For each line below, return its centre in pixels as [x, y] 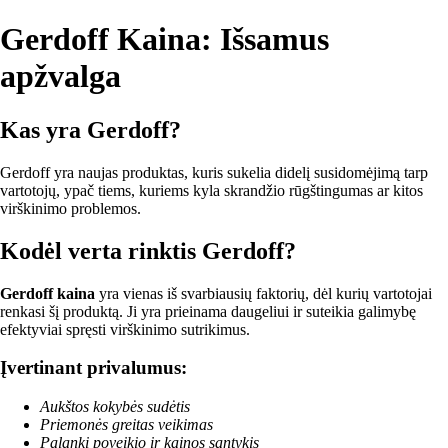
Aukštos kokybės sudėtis [115, 407]
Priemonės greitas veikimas [126, 425]
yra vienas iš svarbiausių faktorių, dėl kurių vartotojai [263, 293]
